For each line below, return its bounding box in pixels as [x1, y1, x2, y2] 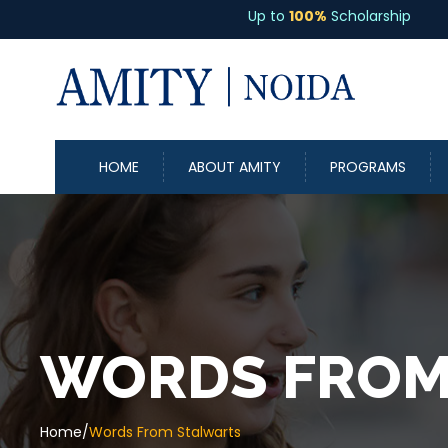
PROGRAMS [330, 156, 407, 177]
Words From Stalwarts [88, 421, 241, 442]
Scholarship [248, 6, 333, 26]
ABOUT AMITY [188, 156, 282, 177]
